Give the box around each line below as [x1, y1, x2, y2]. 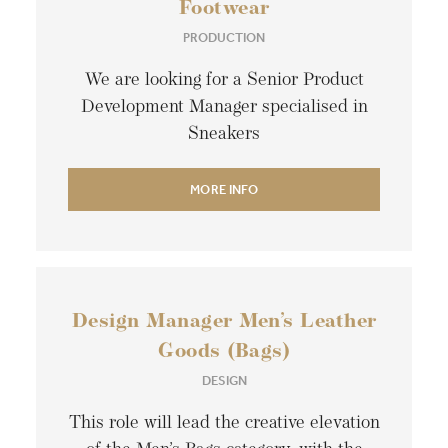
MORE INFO [190, 181, 258, 199]
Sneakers [188, 125, 260, 145]
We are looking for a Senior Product [84, 71, 364, 91]
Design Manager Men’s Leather [71, 312, 377, 333]
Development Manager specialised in [80, 98, 368, 118]
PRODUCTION [183, 29, 265, 47]
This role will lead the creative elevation [68, 414, 380, 434]
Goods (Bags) [158, 342, 290, 363]
